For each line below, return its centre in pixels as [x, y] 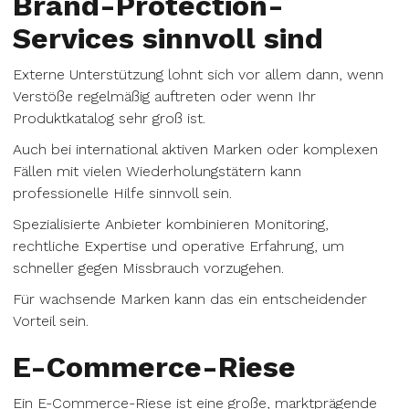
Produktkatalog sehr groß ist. [109, 118]
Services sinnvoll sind [168, 38]
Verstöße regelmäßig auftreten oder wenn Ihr [164, 96]
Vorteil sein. [51, 321]
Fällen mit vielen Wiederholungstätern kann [157, 171]
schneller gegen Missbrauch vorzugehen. [148, 268]
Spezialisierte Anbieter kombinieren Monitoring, [171, 224]
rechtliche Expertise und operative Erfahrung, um [178, 246]
